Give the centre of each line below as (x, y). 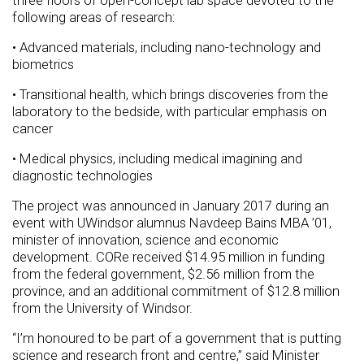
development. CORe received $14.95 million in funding (169, 257)
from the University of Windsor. (102, 308)
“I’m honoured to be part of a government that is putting (177, 338)
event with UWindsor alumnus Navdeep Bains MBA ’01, (172, 223)
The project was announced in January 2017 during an (171, 206)
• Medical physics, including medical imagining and (157, 159)
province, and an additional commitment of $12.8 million (176, 291)
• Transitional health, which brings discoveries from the (170, 95)
